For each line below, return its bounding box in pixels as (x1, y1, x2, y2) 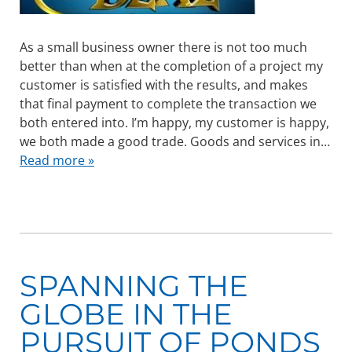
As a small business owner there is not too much (19, 38, 307, 57)
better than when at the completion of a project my (19, 57, 323, 75)
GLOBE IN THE (19, 296, 233, 332)
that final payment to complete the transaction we (19, 95, 317, 113)
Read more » (19, 152, 94, 170)
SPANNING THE (19, 268, 248, 304)
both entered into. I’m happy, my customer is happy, (19, 114, 329, 132)
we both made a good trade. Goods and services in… (19, 133, 330, 151)
